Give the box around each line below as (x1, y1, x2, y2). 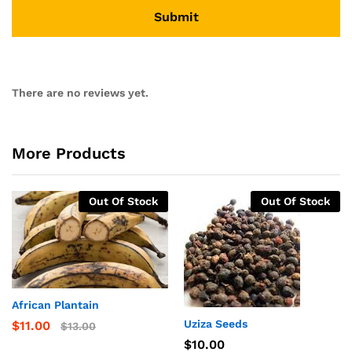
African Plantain (12, 299, 99, 312)
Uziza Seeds (184, 317, 247, 331)
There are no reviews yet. (12, 86, 148, 100)
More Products (12, 144, 126, 163)
